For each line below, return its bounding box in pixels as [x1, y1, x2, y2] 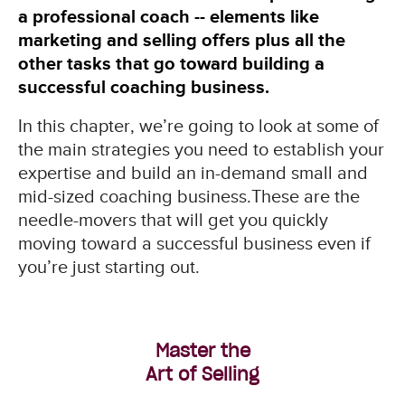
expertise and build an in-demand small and [17, 163, 368, 184]
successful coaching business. [17, 77, 269, 98]
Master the [155, 339, 250, 363]
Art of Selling [146, 363, 259, 387]
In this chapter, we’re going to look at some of [17, 116, 379, 137]
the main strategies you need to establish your [17, 139, 384, 160]
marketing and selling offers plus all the [17, 30, 345, 51]
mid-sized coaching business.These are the [17, 186, 360, 207]
